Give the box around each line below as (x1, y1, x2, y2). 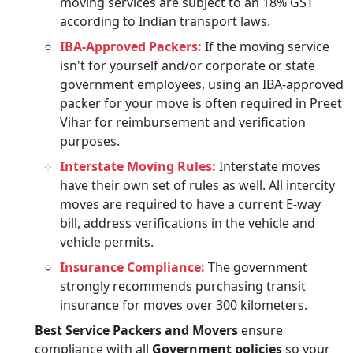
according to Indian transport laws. (60, 12, 270, 30)
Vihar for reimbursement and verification (60, 113, 306, 131)
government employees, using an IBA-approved (60, 75, 344, 93)
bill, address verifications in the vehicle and (60, 214, 315, 232)
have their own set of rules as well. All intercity (60, 176, 335, 194)
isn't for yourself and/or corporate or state (60, 56, 315, 74)
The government (205, 258, 307, 276)
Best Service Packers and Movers (35, 321, 241, 339)
